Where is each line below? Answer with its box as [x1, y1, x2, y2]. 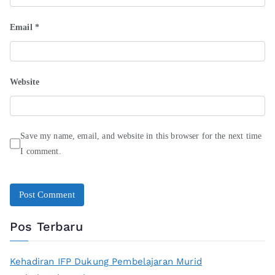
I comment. [20, 147, 61, 157]
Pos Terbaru [10, 219, 83, 234]
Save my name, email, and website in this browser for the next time [20, 131, 262, 141]
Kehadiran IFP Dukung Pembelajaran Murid [10, 256, 202, 268]
